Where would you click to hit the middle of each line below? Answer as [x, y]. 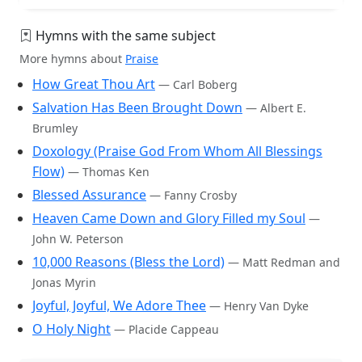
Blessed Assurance [89, 194]
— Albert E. [276, 107]
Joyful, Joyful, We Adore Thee [119, 305]
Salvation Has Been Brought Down [137, 107]
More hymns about [72, 58]
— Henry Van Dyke [259, 305]
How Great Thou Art [94, 84]
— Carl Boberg [198, 84]
